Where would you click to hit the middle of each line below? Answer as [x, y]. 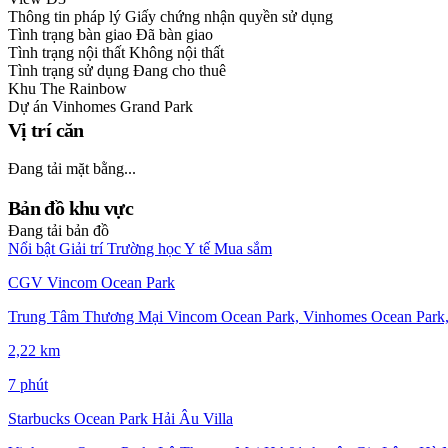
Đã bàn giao [174, 35]
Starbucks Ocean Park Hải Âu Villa [120, 419]
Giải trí [81, 249]
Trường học [144, 249]
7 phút [28, 385]
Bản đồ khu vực [71, 208]
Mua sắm [243, 249]
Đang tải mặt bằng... [72, 169]
